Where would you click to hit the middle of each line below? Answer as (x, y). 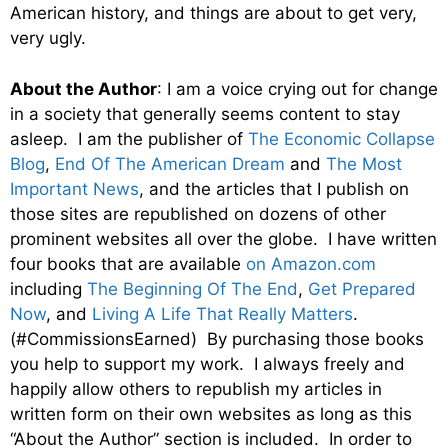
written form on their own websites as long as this (211, 413)
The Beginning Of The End (192, 288)
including (48, 288)
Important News (74, 188)
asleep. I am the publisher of (129, 138)
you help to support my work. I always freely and (207, 363)
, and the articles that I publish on (274, 188)
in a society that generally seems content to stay (205, 113)
